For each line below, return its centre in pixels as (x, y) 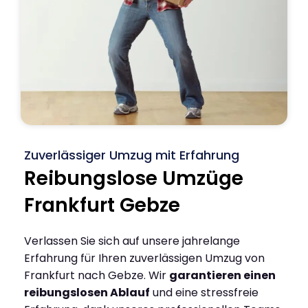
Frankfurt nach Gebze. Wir (97, 275)
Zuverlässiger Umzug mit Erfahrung (132, 155)
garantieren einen (222, 275)
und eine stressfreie (204, 292)
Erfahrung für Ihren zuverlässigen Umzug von (144, 258)
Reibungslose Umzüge (134, 178)
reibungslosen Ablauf (87, 292)
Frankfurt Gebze (102, 205)
